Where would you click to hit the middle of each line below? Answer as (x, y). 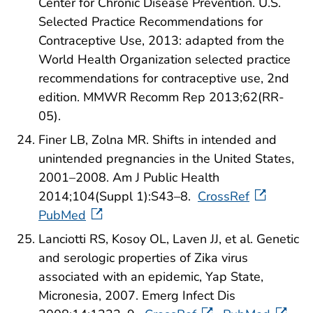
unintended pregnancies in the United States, (166, 159)
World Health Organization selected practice (165, 60)
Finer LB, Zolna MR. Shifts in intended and (158, 140)
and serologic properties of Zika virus (143, 257)
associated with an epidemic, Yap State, (151, 276)
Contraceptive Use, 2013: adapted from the (161, 41)
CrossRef (224, 197)
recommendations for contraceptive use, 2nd (164, 79)
